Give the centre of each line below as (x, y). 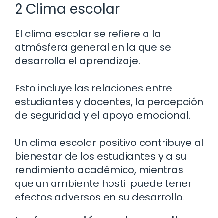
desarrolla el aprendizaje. (77, 61)
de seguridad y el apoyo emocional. (103, 116)
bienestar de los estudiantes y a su (100, 156)
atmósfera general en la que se (93, 47)
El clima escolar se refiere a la (88, 34)
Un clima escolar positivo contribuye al (109, 143)
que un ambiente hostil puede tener (103, 184)
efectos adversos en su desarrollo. (100, 197)
